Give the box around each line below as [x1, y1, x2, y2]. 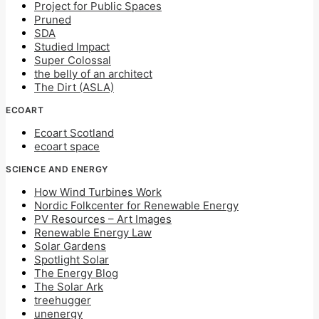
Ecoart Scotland [34, 126, 114, 140]
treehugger [34, 293, 91, 307]
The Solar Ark [34, 280, 103, 293]
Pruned [34, 13, 71, 26]
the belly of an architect [34, 67, 152, 80]
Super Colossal [34, 53, 111, 67]
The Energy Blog [34, 266, 118, 280]
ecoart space [34, 140, 100, 153]
